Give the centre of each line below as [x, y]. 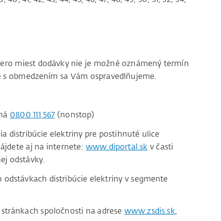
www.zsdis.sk [149, 211]
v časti [161, 147]
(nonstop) [75, 115]
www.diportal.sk [117, 147]
